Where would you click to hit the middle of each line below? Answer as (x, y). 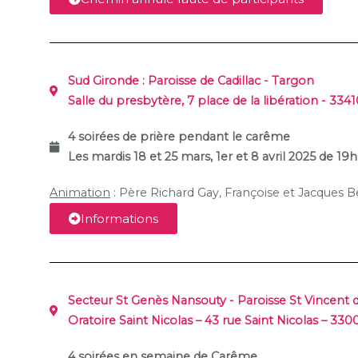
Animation (80, 193)
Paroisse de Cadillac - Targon (231, 81)
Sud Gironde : (107, 81)
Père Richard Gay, (172, 193)
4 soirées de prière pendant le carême (180, 137)
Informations (119, 219)
